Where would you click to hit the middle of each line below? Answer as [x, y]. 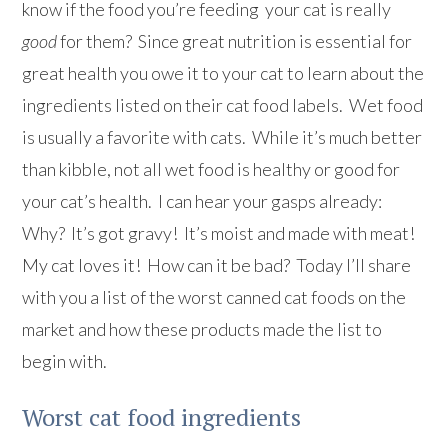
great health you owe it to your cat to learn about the [223, 73]
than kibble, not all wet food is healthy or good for [211, 169]
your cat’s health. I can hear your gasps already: [204, 201]
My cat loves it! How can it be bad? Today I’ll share [217, 265]
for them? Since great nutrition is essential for [235, 41]
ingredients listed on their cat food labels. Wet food [223, 105]
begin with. [65, 361]
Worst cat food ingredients [162, 417]
